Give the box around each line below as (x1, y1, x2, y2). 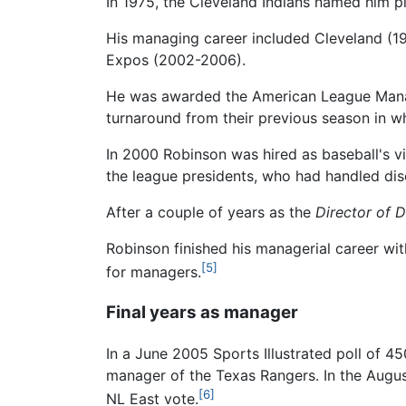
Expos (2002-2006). (106, 51, 246, 70)
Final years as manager (106, 302, 298, 324)
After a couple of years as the (106, 203, 315, 222)
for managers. (106, 263, 201, 282)
